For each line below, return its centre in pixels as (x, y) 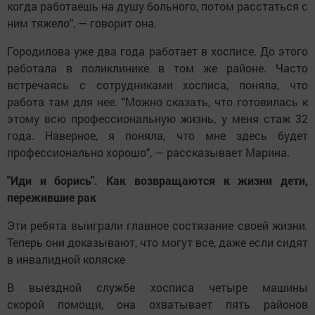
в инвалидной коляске (66, 259)
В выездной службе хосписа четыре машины (157, 288)
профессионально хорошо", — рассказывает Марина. (150, 153)
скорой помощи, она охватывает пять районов (157, 304)
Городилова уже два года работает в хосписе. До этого (157, 51)
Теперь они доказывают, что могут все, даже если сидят (157, 243)
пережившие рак (52, 198)
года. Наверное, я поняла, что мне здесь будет (157, 136)
